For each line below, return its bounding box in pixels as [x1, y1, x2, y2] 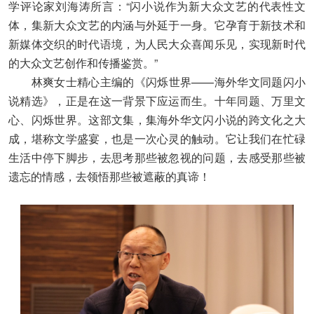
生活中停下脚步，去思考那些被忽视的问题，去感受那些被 [8, 149, 306, 165]
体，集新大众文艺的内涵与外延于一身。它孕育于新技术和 [8, 16, 306, 33]
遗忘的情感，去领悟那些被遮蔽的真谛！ [8, 168, 210, 184]
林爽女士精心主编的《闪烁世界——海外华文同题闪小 [8, 73, 306, 90]
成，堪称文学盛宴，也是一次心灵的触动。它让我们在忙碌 [8, 130, 306, 146]
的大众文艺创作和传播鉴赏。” [8, 54, 158, 71]
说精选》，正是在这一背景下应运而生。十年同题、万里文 [8, 92, 306, 109]
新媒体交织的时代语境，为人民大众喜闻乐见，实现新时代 [8, 35, 306, 52]
